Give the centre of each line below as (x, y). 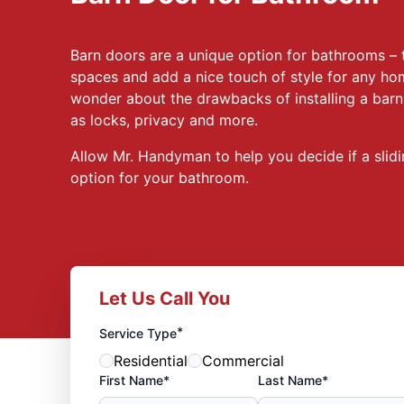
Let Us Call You (164, 298)
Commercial (243, 360)
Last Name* (293, 380)
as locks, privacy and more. (164, 120)
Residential (150, 360)
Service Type (138, 333)
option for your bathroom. (159, 178)
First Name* (134, 380)
